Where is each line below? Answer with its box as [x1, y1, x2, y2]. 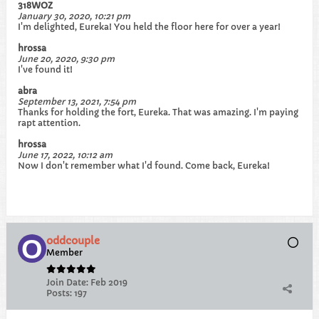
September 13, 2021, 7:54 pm [18, 96, 136, 107]
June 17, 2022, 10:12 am [18, 150, 113, 160]
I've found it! [18, 64, 73, 75]
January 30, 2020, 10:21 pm [18, 11, 130, 21]
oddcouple [46, 234, 100, 247]
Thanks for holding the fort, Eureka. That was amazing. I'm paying [18, 107, 298, 117]
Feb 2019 [90, 277, 127, 288]
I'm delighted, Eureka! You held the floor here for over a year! [18, 21, 281, 32]
